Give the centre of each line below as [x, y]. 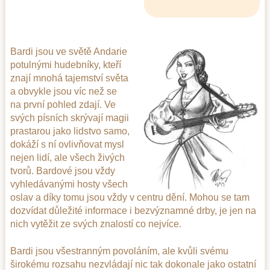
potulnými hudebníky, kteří [66, 65]
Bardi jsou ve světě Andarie [69, 52]
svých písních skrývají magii [70, 118]
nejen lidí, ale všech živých [67, 158]
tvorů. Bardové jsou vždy [63, 171]
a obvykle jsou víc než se [64, 92]
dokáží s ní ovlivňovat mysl [67, 145]
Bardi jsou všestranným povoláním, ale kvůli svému [119, 251]
